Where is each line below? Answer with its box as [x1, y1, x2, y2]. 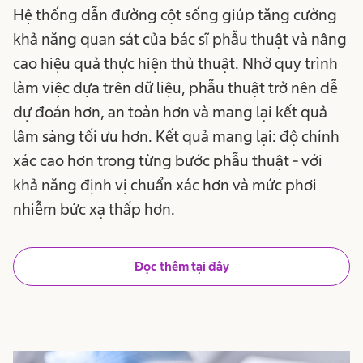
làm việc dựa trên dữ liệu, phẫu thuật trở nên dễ [13, 78, 338, 96]
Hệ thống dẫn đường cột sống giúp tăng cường [13, 5, 337, 23]
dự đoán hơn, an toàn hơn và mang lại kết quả [13, 102, 327, 121]
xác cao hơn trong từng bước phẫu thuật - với [13, 151, 322, 169]
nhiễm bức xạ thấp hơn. [13, 199, 175, 218]
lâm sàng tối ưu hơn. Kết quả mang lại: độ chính [13, 126, 340, 145]
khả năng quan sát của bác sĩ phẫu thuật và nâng [13, 29, 347, 48]
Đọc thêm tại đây [134, 258, 229, 273]
